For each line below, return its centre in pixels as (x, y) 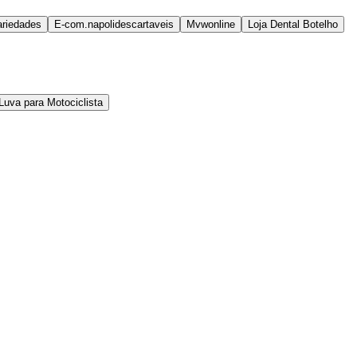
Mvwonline (211, 25)
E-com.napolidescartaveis (114, 25)
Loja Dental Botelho (293, 25)
